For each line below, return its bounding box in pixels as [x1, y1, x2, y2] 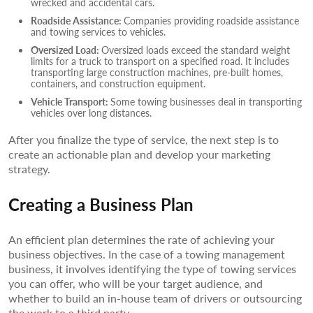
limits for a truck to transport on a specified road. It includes [31, 53, 289, 68]
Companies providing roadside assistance [124, 13, 299, 27]
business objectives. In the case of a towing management [8, 245, 285, 262]
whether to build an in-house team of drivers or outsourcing [8, 289, 302, 306]
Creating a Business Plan [8, 191, 194, 216]
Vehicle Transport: [31, 94, 110, 108]
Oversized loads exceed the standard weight [101, 42, 290, 57]
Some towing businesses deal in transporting [110, 94, 302, 108]
